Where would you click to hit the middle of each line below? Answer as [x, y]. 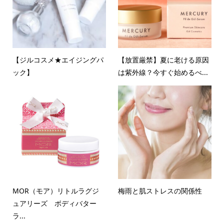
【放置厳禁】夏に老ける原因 [164, 60]
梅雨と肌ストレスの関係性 [160, 191]
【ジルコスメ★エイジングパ [58, 60]
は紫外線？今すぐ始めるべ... [163, 72]
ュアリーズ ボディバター [58, 203]
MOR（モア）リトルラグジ [55, 191]
